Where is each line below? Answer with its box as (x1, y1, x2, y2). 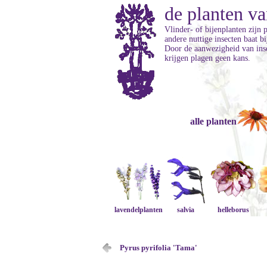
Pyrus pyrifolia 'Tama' (120, 243, 197, 252)
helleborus (218, 206, 250, 214)
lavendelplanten (114, 206, 163, 214)
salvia (177, 206, 195, 214)
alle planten (190, 116, 237, 126)
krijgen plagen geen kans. (164, 54, 250, 63)
